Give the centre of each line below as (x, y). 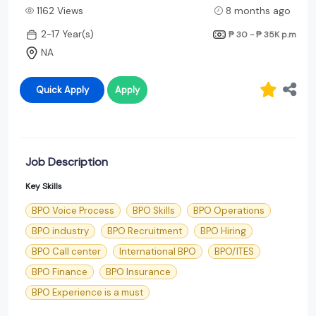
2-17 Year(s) (67, 35)
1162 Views (60, 11)
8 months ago (258, 11)
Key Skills (44, 186)
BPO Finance (60, 272)
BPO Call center (66, 251)
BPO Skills (154, 210)
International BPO (158, 251)
